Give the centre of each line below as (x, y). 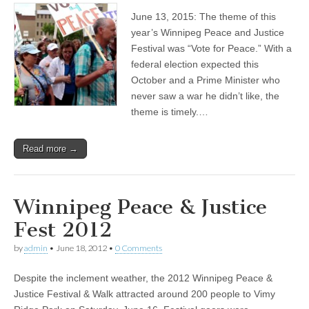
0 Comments (139, 248)
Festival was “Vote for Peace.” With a (211, 49)
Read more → (50, 149)
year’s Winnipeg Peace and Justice (208, 33)
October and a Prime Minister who (206, 80)
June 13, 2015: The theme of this (203, 17)
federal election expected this (195, 64)
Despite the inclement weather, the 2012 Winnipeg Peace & (143, 278)
